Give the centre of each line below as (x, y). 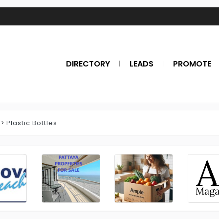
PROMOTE (192, 64)
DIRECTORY (88, 64)
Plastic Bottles (32, 123)
